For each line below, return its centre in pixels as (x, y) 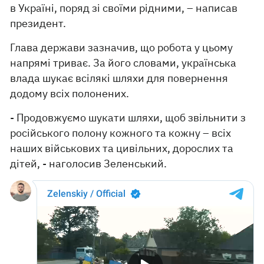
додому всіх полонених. (70, 93)
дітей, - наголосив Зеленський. (89, 164)
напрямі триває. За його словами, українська (123, 63)
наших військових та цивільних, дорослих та (122, 148)
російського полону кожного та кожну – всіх (121, 133)
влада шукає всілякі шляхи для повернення (119, 78)
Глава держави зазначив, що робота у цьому (122, 47)
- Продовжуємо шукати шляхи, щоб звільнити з (128, 118)
